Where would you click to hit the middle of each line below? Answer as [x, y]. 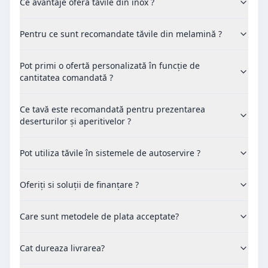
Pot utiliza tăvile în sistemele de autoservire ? [110, 153]
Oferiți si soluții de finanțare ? [79, 184]
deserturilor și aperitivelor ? [75, 121]
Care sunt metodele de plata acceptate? [99, 216]
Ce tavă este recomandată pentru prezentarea [112, 109]
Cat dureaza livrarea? [62, 248]
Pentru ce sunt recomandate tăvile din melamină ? [121, 33]
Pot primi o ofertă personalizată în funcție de [110, 65]
